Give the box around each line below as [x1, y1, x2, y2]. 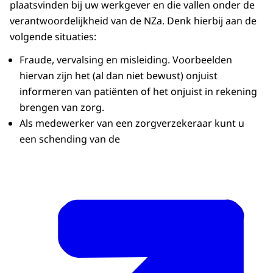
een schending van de [19, 132, 120, 146]
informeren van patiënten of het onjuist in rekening [19, 84, 257, 98]
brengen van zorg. [19, 100, 104, 114]
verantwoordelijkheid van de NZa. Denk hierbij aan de [10, 13, 257, 27]
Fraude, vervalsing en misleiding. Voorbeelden [19, 52, 232, 66]
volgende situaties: [10, 29, 96, 43]
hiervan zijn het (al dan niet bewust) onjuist [19, 68, 218, 82]
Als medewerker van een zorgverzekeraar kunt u [19, 116, 244, 130]
